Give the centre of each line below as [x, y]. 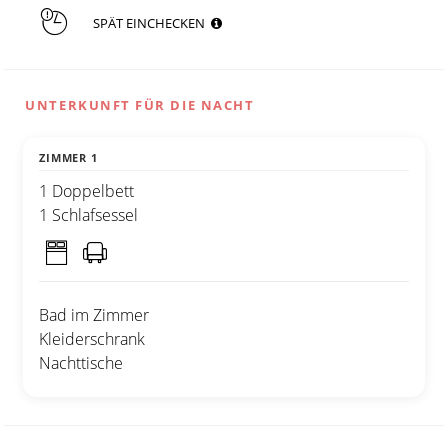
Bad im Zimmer [94, 315]
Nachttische [81, 363]
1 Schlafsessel [88, 215]
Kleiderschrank [92, 339]
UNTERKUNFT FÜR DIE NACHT [140, 105]
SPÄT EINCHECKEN [151, 22]
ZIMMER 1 [68, 158]
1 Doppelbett [86, 191]
